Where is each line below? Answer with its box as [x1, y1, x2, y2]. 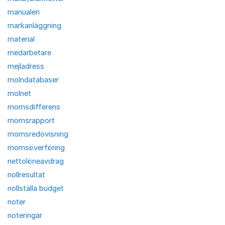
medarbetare [8, 48, 51, 57]
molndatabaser [8, 75, 59, 84]
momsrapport [8, 116, 55, 125]
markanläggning [8, 21, 61, 30]
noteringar [8, 210, 42, 220]
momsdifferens [8, 102, 60, 111]
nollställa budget [8, 183, 64, 193]
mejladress [8, 61, 44, 71]
